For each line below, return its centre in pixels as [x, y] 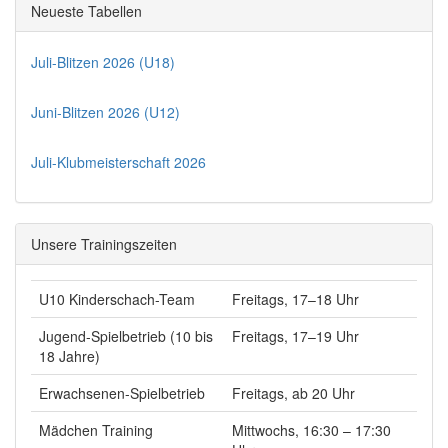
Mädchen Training [96, 430]
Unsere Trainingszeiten [104, 244]
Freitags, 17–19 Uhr [295, 336]
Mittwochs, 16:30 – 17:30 [311, 430]
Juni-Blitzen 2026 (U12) [105, 112]
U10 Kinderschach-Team [117, 299]
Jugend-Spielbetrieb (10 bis [126, 336]
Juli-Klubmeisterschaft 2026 [118, 162]
